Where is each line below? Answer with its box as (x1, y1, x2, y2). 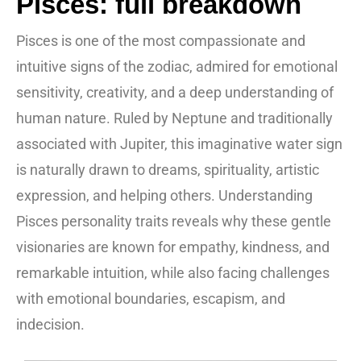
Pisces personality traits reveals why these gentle (16, 213, 331, 230)
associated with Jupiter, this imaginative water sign (16, 135, 342, 153)
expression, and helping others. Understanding (16, 187, 313, 205)
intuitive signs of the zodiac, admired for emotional (16, 58, 338, 76)
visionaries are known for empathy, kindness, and (16, 239, 330, 256)
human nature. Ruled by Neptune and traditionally (16, 110, 333, 127)
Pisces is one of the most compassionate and (16, 32, 305, 50)
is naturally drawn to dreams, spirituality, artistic (16, 161, 319, 179)
